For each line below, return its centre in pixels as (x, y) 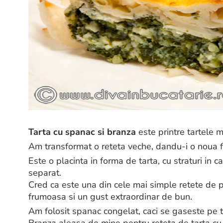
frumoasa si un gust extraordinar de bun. (110, 197)
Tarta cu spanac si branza (82, 132)
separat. (45, 173)
